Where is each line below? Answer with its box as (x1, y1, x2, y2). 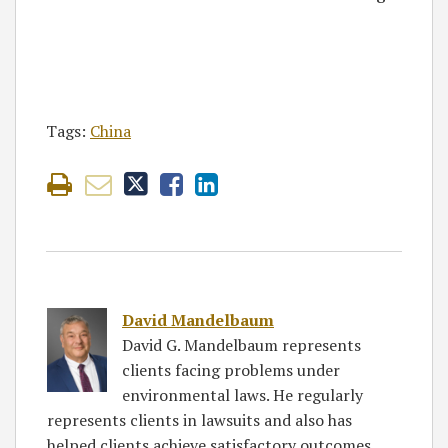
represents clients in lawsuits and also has (47, 408, 352, 431)
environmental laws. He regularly (122, 383, 363, 406)
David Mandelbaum (122, 308, 274, 331)
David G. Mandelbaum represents (122, 333, 361, 356)
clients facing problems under (122, 358, 340, 381)
